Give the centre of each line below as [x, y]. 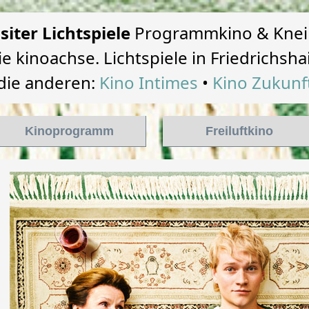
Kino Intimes [148, 82]
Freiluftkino [239, 131]
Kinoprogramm [69, 131]
